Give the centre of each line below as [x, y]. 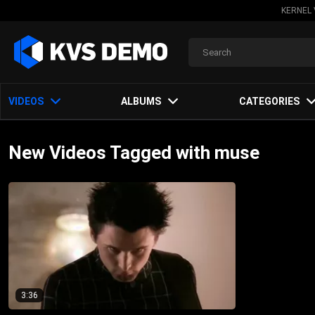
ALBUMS [141, 101]
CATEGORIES [269, 101]
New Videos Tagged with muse [134, 152]
